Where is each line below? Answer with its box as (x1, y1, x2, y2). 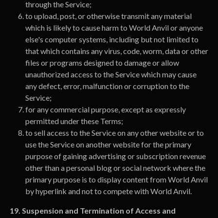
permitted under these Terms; (25, 116, 123, 126)
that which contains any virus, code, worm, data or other (25, 46, 208, 55)
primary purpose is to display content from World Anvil (25, 175, 208, 184)
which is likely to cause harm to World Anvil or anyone (25, 23, 203, 32)
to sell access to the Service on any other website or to (25, 128, 204, 137)
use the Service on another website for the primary (25, 140, 191, 149)
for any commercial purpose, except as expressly (25, 105, 186, 114)
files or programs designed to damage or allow (25, 58, 179, 67)
